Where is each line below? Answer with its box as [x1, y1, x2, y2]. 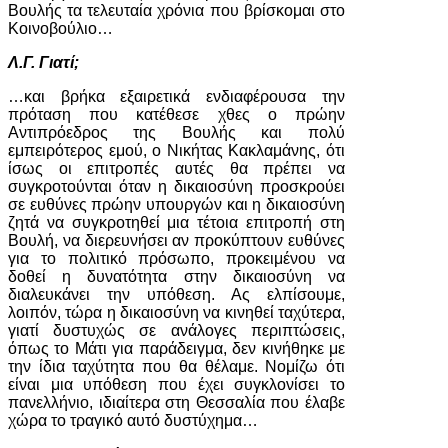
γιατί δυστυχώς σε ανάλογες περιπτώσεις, [8, 322, 345, 339]
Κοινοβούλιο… [8, 20, 113, 37]
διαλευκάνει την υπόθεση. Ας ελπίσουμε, [8, 286, 345, 303]
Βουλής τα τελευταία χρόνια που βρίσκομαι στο [8, 2, 345, 19]
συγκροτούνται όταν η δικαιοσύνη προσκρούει [8, 178, 345, 195]
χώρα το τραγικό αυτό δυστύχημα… [8, 412, 258, 429]
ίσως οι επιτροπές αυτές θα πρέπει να [8, 160, 345, 177]
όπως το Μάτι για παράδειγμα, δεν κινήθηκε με [8, 340, 345, 357]
